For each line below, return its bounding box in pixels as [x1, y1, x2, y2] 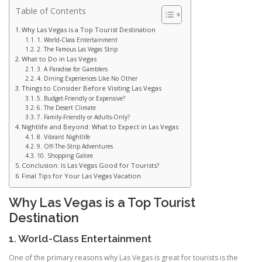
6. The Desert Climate [37, 104, 96, 112]
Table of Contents [15, 5, 86, 17]
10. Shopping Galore [37, 151, 94, 160]
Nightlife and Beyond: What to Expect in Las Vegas [22, 122, 179, 132]
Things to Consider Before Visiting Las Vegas [22, 84, 162, 93]
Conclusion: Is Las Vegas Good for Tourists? [22, 161, 160, 170]
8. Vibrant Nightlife [37, 133, 91, 142]
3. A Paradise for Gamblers [37, 65, 108, 74]
